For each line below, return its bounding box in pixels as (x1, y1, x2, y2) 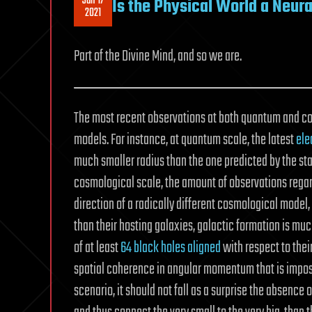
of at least (74, 235, 120, 260)
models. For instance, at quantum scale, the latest (74, 127, 296, 152)
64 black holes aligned (120, 235, 221, 260)
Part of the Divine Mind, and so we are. (74, 44, 242, 68)
